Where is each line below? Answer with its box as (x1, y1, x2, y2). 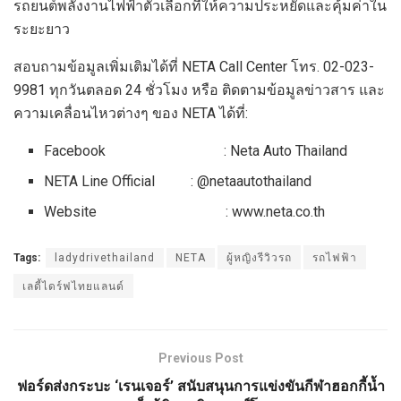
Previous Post (158, 350, 243, 365)
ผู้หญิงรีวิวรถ (226, 251, 292, 264)
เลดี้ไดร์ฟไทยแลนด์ (22, 279, 124, 293)
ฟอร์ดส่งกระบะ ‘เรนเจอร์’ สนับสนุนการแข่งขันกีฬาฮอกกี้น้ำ (16, 377, 385, 395)
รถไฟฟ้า (312, 251, 357, 264)
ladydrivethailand (55, 251, 155, 264)
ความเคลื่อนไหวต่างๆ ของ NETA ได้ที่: (13, 104, 248, 122)
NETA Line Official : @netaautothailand (44, 172, 312, 190)
